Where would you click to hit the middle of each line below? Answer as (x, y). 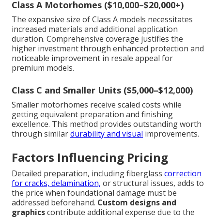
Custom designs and (137, 203)
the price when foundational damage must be (94, 193)
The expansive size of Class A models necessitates (102, 20)
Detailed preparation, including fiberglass (88, 174)
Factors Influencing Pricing (90, 157)
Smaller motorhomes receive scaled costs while (97, 105)
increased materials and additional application (95, 29)
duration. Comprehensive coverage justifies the (97, 39)
